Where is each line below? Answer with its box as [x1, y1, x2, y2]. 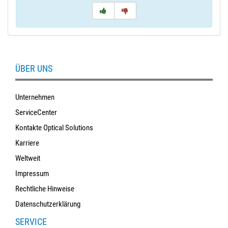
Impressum [15, 168, 49, 178]
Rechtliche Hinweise [15, 184, 74, 193]
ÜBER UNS [15, 63, 52, 74]
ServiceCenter [15, 107, 57, 117]
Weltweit [15, 153, 40, 163]
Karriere [15, 138, 39, 148]
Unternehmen [15, 92, 54, 102]
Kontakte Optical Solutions [15, 123, 93, 132]
